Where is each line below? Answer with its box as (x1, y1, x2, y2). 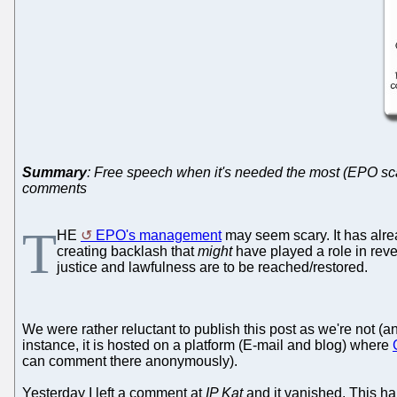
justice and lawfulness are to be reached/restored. (57, 259, 368, 275)
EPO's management (96, 227, 222, 243)
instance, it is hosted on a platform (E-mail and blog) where (22, 337, 393, 353)
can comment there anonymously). (22, 353, 237, 369)
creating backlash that (57, 243, 198, 259)
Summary (22, 164, 87, 180)
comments (22, 180, 87, 196)
